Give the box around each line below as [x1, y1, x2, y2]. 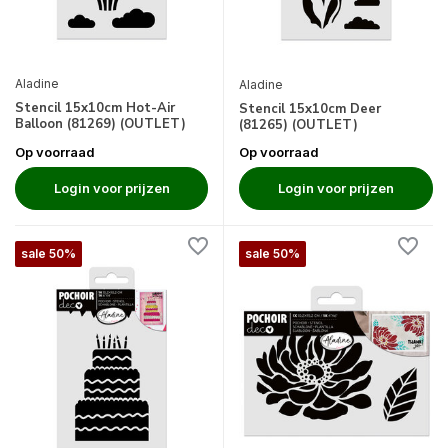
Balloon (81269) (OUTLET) [15, 115, 186, 134]
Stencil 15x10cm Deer [239, 100, 381, 119]
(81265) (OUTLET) [239, 116, 358, 135]
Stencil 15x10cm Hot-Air [15, 99, 175, 118]
